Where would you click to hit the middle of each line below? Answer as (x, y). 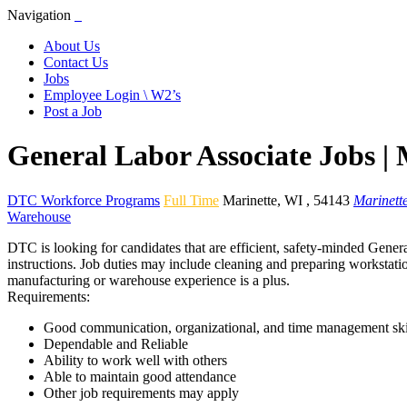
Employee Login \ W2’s (112, 95)
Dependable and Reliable (116, 343)
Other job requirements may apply (141, 392)
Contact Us (76, 62)
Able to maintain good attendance (140, 376)
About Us (72, 46)
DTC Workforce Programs (84, 200)
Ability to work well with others (135, 360)
